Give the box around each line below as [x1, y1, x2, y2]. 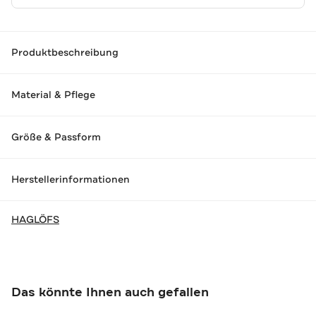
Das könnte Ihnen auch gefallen [11, 283, 209, 300]
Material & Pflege [11, 88, 95, 102]
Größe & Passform [11, 130, 101, 144]
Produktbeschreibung [11, 46, 119, 59]
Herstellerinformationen [11, 173, 130, 186]
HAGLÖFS [11, 212, 59, 226]
